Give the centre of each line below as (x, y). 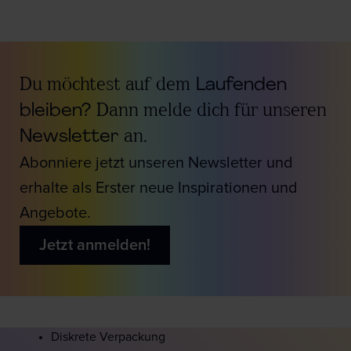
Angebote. (55, 213)
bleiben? (58, 112)
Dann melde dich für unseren (212, 112)
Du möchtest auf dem (105, 86)
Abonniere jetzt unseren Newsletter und (156, 163)
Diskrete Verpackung (108, 337)
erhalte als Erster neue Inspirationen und (159, 188)
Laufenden (239, 86)
